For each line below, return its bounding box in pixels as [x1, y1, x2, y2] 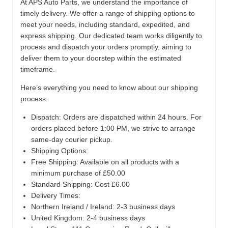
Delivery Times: [31, 191, 80, 199]
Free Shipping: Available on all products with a [31, 157, 179, 166]
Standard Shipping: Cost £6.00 [31, 180, 130, 188]
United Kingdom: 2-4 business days [31, 213, 145, 222]
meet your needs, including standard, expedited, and [20, 20, 190, 28]
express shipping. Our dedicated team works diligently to [20, 31, 202, 40]
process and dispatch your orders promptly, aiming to [20, 42, 191, 51]
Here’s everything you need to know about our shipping [20, 83, 198, 92]
